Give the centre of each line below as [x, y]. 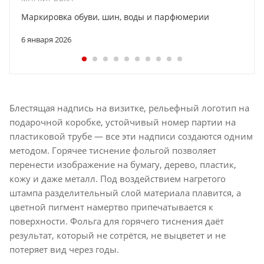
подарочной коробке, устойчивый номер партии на [123, 122]
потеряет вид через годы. [64, 249]
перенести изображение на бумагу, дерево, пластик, [123, 164]
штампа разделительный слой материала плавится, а [125, 192]
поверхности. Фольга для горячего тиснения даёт [117, 221]
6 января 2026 [46, 39]
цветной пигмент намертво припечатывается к [111, 207]
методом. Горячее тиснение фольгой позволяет [113, 150]
